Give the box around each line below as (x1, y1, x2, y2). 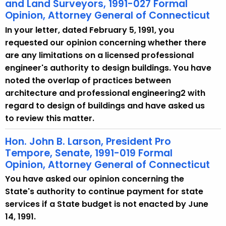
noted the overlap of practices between (5, 74, 171, 86)
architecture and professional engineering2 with (5, 87, 205, 99)
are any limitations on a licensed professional (5, 49, 194, 61)
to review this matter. (5, 112, 94, 124)
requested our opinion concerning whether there (5, 36, 206, 48)
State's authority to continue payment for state (5, 186, 203, 198)
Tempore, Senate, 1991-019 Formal (5, 146, 173, 160)
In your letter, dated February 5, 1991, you (5, 24, 174, 36)
